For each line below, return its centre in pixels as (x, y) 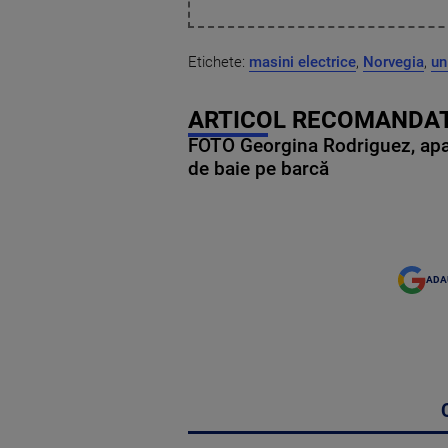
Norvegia (393, 62)
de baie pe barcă (258, 169)
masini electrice (302, 62)
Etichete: (218, 62)
